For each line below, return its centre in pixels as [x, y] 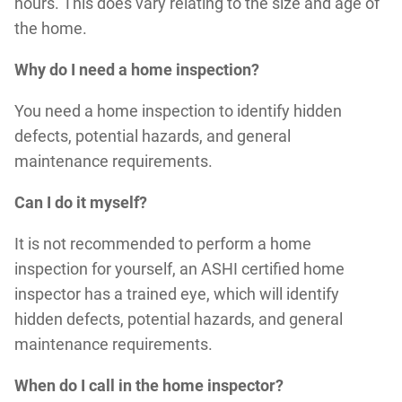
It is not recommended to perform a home [162, 243]
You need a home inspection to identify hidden [178, 110]
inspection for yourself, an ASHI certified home [179, 268]
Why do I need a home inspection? [136, 69]
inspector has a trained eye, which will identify [176, 293]
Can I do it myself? [80, 202]
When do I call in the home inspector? [149, 385]
